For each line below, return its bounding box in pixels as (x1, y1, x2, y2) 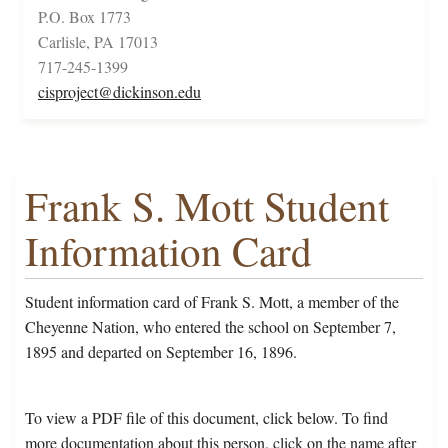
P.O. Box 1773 (38, 6, 131, 28)
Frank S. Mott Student (25, 178, 389, 234)
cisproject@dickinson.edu (38, 81, 201, 103)
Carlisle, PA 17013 (38, 31, 158, 53)
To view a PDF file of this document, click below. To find (25, 407, 388, 429)
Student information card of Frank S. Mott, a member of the (25, 291, 399, 313)
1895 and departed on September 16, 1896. (25, 341, 297, 363)
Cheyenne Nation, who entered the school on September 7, (25, 316, 396, 338)
